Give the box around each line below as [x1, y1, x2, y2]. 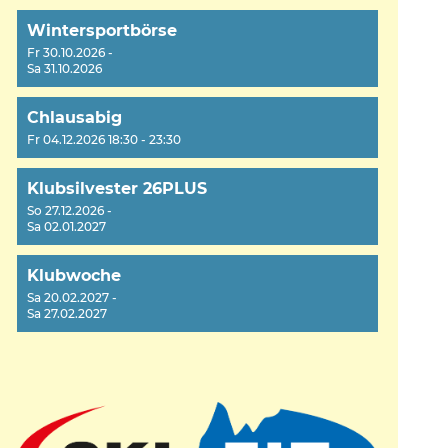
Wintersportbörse [26, 21, 177, 41]
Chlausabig [26, 108, 122, 128]
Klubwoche [26, 266, 121, 286]
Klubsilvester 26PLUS [26, 179, 207, 199]
